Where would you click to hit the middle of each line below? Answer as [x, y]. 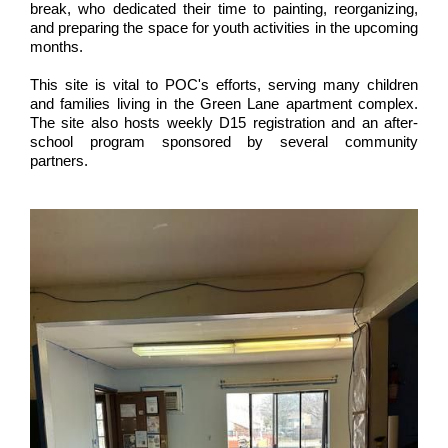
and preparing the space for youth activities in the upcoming [224, 27]
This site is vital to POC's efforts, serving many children [224, 84]
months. [56, 46]
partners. [61, 160]
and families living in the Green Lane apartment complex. [224, 103]
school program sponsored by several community [224, 141]
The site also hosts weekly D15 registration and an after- [224, 122]
